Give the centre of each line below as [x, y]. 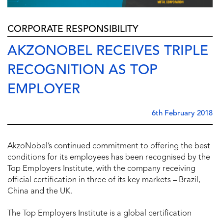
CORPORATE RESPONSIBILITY [73, 29]
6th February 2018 [182, 113]
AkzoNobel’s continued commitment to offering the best [109, 146]
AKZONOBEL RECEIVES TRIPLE [108, 51]
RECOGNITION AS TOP [82, 70]
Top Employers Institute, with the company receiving [101, 169]
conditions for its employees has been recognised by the [109, 157]
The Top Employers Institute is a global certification [99, 213]
